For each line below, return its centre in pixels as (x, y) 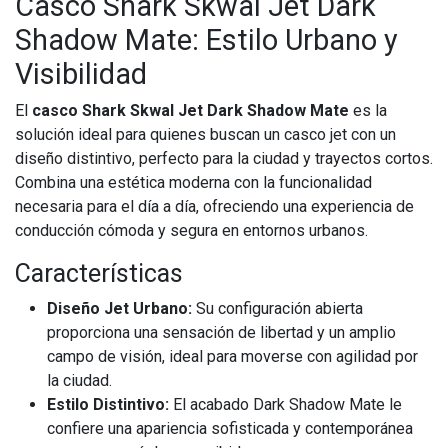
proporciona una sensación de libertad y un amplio (221, 333)
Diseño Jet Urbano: (119, 309)
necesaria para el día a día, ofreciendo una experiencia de (214, 207)
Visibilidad (81, 74)
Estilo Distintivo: (108, 405)
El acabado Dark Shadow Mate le (285, 405)
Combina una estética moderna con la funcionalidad (193, 183)
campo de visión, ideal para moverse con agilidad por (232, 357)
